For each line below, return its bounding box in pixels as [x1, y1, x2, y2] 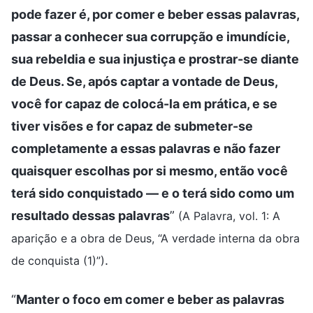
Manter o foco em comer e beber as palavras [16, 291, 284, 307]
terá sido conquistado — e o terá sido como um [11, 185, 294, 201]
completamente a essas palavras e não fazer [11, 140, 280, 156]
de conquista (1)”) [11, 253, 105, 268]
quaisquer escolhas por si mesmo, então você [11, 163, 288, 178]
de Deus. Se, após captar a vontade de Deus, [11, 73, 277, 89]
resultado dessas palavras [11, 208, 170, 223]
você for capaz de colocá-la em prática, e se [11, 96, 277, 111]
